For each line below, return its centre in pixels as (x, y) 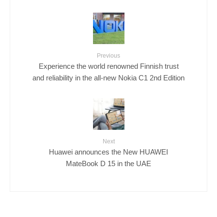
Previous (108, 55)
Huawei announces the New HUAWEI (108, 152)
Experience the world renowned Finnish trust (108, 66)
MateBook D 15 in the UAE (108, 163)
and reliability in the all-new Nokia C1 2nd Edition (108, 77)
